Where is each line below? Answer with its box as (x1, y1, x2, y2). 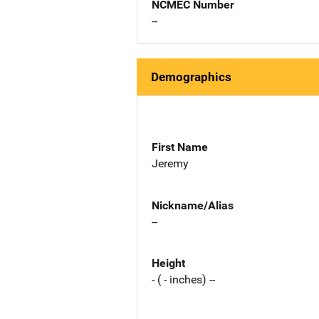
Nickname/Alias (152, 198, 234, 212)
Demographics (151, 70, 231, 84)
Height (152, 256, 185, 271)
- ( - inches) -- (152, 273, 215, 287)
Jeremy (152, 156, 189, 170)
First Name (152, 140, 208, 154)
